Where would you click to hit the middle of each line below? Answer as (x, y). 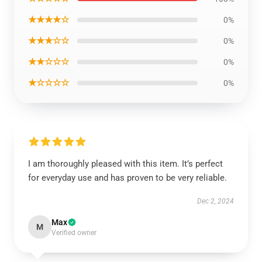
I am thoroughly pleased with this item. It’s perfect (125, 164)
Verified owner (74, 233)
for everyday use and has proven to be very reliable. (127, 178)
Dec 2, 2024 (216, 201)
